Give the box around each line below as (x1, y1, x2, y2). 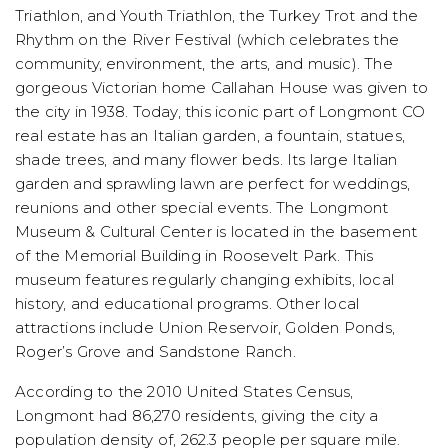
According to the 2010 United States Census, (15, 382, 354, 402)
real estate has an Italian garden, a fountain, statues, (15, 126, 406, 146)
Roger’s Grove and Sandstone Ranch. (15, 342, 296, 362)
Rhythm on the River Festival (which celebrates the (15, 30, 400, 50)
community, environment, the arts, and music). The (15, 54, 393, 74)
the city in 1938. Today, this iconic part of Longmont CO (15, 102, 426, 122)
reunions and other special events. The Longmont (15, 198, 389, 218)
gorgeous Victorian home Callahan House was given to (15, 78, 429, 98)
